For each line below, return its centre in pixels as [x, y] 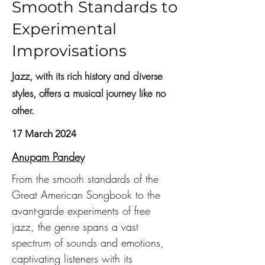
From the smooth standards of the [87, 179]
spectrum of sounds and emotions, [90, 243]
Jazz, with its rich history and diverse [87, 76]
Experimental [64, 29]
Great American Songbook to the [88, 195]
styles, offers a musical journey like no [89, 93]
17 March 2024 [44, 134]
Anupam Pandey [48, 157]
